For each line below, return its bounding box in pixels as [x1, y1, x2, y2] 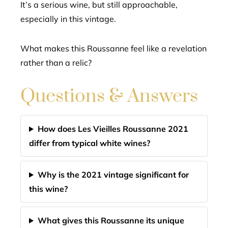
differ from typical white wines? [29, 138, 150, 148]
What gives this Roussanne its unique [37, 215, 184, 225]
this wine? [29, 184, 68, 194]
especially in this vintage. [20, 14, 116, 24]
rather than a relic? [20, 58, 92, 68]
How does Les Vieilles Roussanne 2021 [37, 124, 188, 134]
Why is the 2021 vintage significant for [37, 169, 189, 180]
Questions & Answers [20, 84, 198, 108]
